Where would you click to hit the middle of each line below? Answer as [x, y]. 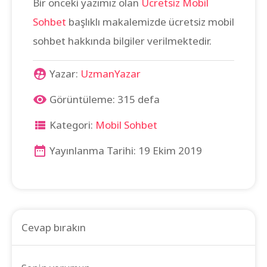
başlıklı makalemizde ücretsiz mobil [150, 21]
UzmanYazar [111, 73]
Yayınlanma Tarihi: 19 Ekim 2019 [125, 150]
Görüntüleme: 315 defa [103, 99]
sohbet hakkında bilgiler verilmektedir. [122, 41]
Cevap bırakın [54, 227]
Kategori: [71, 125]
